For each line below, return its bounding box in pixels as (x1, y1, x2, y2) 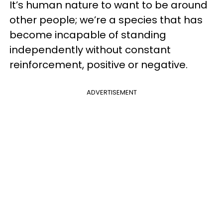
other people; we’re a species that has (9, 12, 203, 27)
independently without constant (9, 42, 171, 57)
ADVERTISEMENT (86, 87, 137, 97)
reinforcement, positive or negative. (9, 57, 188, 72)
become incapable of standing (9, 27, 166, 42)
